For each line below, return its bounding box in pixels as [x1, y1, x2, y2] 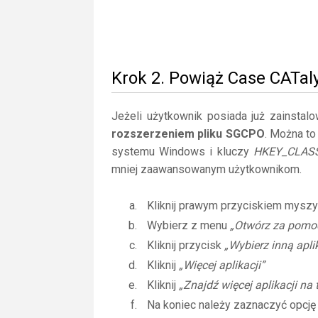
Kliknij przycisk [147, 238, 224, 252]
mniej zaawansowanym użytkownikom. [111, 163, 302, 176]
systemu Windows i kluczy [111, 145, 253, 158]
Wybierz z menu [147, 219, 230, 232]
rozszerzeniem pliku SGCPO [111, 127, 265, 141]
